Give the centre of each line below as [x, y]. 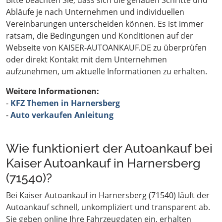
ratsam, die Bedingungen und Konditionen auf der [100, 36]
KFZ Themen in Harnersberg [65, 103]
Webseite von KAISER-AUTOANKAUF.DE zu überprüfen [106, 48]
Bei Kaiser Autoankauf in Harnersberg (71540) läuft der [108, 195]
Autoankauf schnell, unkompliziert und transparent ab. [108, 207]
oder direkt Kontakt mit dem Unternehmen [86, 60]
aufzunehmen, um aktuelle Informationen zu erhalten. [107, 72]
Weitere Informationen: [53, 91]
